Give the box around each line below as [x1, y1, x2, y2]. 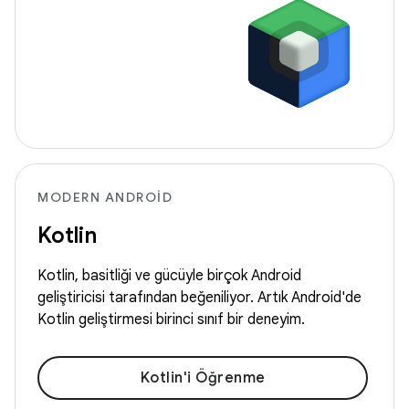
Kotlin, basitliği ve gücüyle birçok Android [37, 267, 301, 286]
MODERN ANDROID [37, 189, 173, 206]
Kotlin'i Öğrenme [140, 369, 266, 388]
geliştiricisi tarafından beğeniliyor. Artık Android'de [37, 288, 362, 308]
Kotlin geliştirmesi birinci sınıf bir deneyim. [37, 310, 305, 330]
